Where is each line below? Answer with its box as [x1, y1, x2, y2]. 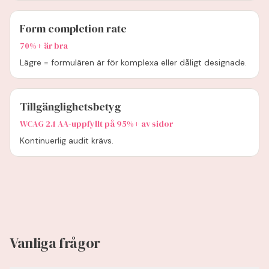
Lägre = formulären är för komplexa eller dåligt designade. [20, 57, 247, 68]
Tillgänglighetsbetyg [20, 99, 121, 114]
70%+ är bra [20, 40, 68, 52]
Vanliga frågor [10, 233, 100, 253]
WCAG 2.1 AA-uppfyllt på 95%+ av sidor [20, 118, 173, 130]
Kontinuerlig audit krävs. [20, 135, 113, 146]
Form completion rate [20, 21, 127, 36]
